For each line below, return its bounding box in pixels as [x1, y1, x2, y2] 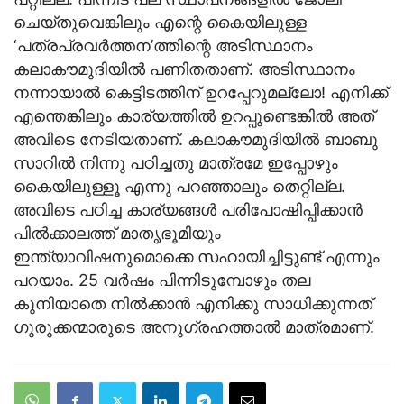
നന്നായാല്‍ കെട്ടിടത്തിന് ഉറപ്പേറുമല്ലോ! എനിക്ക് [14, 83, 388, 103]
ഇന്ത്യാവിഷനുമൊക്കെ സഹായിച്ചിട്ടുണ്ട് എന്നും [14, 247, 380, 267]
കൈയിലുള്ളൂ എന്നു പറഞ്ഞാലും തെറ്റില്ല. [14, 177, 345, 197]
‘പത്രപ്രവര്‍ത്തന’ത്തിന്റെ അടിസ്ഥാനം [14, 36, 313, 56]
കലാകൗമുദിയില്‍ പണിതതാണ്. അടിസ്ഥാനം [14, 60, 355, 79]
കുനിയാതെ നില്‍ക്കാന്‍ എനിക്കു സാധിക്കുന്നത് [14, 294, 372, 314]
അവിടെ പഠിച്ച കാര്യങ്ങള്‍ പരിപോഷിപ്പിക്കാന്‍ [14, 200, 363, 220]
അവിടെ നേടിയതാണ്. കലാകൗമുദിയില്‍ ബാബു [14, 130, 378, 150]
